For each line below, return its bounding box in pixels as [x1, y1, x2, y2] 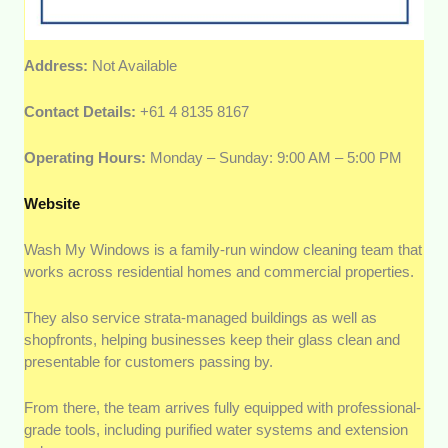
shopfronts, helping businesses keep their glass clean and [24, 331, 401, 349]
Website [24, 195, 81, 213]
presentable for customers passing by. [24, 353, 274, 371]
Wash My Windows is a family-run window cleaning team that [24, 241, 423, 259]
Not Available [92, 57, 178, 75]
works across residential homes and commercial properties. [24, 263, 419, 281]
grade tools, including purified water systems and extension [24, 421, 409, 439]
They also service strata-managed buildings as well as [24, 309, 378, 327]
